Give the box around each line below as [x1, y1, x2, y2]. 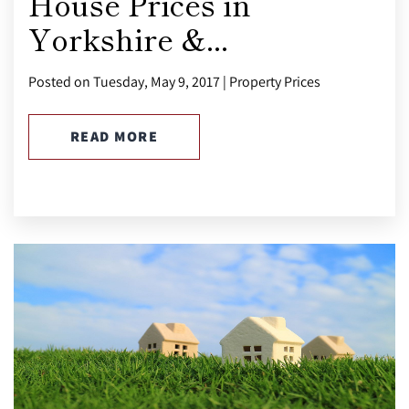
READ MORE [69, 126, 159, 146]
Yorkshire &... [28, 16, 228, 59]
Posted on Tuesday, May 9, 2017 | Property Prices [28, 71, 320, 90]
